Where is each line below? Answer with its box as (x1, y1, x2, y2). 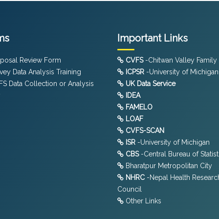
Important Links (117, 32, 188, 44)
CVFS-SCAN (126, 126, 164, 134)
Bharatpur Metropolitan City (124, 161, 212, 170)
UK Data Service (126, 79, 175, 88)
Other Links (124, 197, 161, 205)
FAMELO (126, 103, 153, 111)
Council (117, 185, 142, 193)
